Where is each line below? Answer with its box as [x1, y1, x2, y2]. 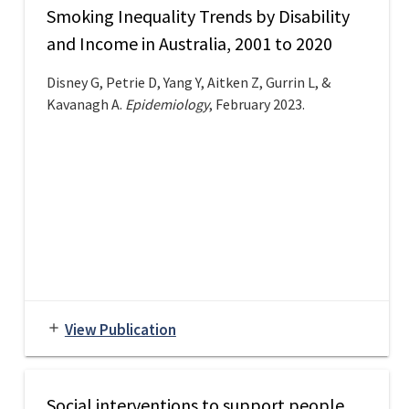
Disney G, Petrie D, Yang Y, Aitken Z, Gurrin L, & [46, 73, 330, 92]
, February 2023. [208, 95, 308, 114]
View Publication [64, 320, 176, 341]
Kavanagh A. [46, 95, 125, 114]
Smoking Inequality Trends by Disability [46, 5, 350, 28]
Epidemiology [124, 95, 209, 114]
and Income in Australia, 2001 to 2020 [46, 32, 332, 56]
